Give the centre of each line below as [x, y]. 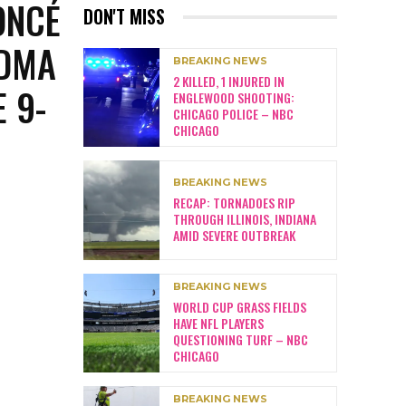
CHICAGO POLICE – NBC [233, 114]
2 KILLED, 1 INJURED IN [229, 82]
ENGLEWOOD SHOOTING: [234, 98]
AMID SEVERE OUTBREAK [234, 235]
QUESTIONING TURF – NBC [241, 339]
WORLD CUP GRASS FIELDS [240, 306]
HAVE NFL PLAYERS [218, 323]
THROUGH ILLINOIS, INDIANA [245, 218]
